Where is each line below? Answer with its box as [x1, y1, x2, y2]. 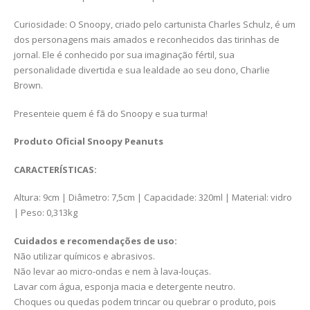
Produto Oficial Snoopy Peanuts [14, 135, 163, 148]
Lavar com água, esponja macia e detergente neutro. [14, 280, 235, 293]
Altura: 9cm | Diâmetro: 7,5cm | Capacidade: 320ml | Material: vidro [14, 191, 292, 204]
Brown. [14, 79, 43, 92]
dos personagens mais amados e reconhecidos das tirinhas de [14, 33, 280, 46]
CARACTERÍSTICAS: [14, 163, 97, 176]
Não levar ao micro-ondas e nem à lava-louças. [14, 265, 211, 278]
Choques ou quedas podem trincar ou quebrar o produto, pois [14, 295, 276, 309]
